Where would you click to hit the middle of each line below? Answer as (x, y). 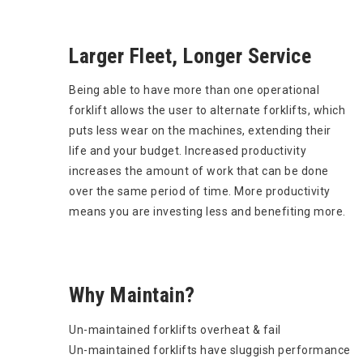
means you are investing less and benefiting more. (207, 212)
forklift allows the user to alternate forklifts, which (207, 111)
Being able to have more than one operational (194, 90)
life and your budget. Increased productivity (188, 151)
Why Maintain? (132, 295)
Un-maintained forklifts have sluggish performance (210, 350)
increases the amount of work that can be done (199, 171)
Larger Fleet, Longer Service (190, 56)
